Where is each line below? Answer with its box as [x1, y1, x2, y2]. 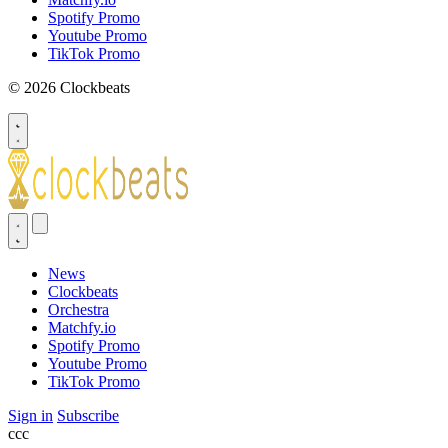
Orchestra [48, 300, 109, 318]
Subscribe [57, 406, 119, 424]
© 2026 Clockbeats [8, 78, 130, 96]
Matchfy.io [48, 318, 116, 336]
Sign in [8, 406, 53, 424]
